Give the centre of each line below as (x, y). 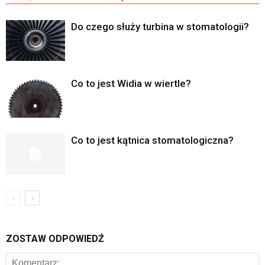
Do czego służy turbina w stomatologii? (160, 27)
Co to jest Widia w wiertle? (131, 84)
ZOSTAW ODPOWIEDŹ (55, 239)
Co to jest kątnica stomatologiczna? (152, 140)
